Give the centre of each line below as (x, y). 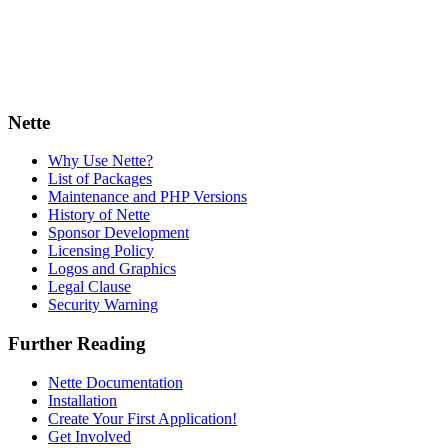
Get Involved (89, 436)
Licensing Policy (101, 251)
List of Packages (100, 179)
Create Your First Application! (142, 418)
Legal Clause (89, 287)
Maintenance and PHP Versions (147, 197)
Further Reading (77, 343)
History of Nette (99, 215)
